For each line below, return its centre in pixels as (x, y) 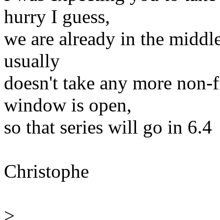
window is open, (68, 105)
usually (32, 61)
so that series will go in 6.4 (108, 127)
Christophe (46, 171)
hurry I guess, (57, 17)
